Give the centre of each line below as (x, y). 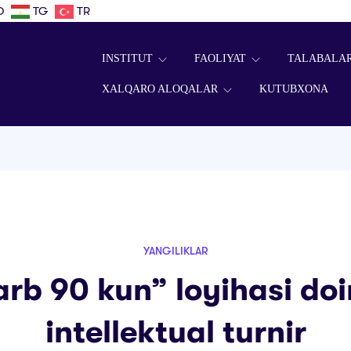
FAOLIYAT (221, 59)
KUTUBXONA (293, 89)
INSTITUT (128, 59)
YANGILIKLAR (175, 250)
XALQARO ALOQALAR (161, 89)
